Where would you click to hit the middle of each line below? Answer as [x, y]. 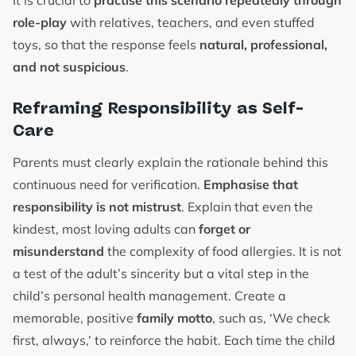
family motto [174, 318]
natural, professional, [263, 45]
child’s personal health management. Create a [149, 296]
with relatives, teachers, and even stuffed [191, 23]
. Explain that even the [247, 207]
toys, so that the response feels [106, 45]
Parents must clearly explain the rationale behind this [170, 163]
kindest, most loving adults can [106, 229]
